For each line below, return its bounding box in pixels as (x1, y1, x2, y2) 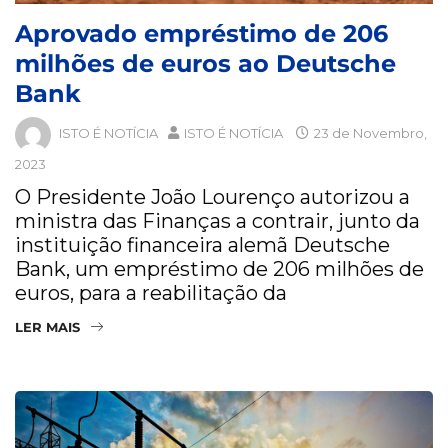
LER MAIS (15, 318, 80, 335)
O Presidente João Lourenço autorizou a (15, 184, 410, 209)
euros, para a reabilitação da (15, 280, 287, 305)
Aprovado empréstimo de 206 (15, 18, 388, 48)
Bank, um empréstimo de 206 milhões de (15, 256, 424, 281)
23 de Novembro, (311, 125, 427, 142)
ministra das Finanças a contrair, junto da (15, 208, 420, 233)
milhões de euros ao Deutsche (15, 48, 396, 78)
